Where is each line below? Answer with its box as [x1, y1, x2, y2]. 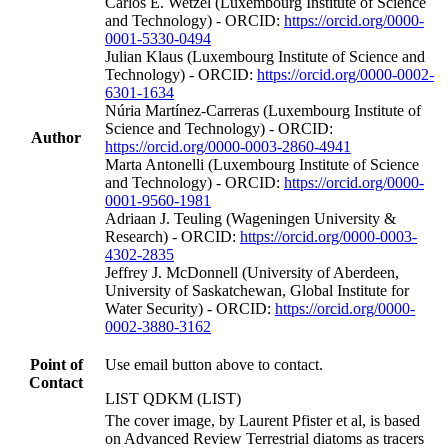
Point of [29, 355, 83, 373]
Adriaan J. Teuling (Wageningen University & [105, 209, 396, 227]
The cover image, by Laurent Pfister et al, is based [105, 411, 420, 429]
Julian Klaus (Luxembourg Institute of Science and [105, 47, 425, 65]
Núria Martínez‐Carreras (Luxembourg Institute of [105, 101, 421, 119]
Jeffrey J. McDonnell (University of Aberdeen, [105, 263, 399, 281]
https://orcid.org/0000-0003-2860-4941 [105, 137, 351, 155]
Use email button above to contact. [105, 355, 323, 373]
